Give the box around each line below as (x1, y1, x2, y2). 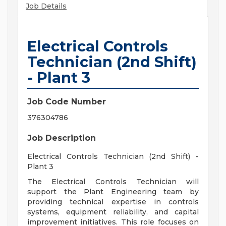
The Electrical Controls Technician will (27, 177, 199, 187)
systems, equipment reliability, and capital (27, 207, 199, 217)
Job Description (27, 133, 96, 143)
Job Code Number (27, 97, 106, 107)
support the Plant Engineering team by (27, 187, 199, 197)
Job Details (26, 2, 67, 11)
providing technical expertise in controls (27, 197, 199, 207)
